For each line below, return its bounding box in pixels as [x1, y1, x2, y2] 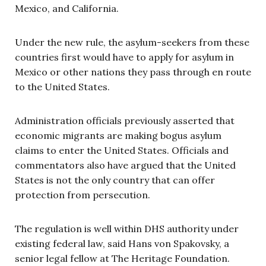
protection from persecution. [15, 188, 150, 201]
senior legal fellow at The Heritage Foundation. [15, 252, 232, 264]
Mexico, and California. [15, 2, 119, 14]
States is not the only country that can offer [15, 173, 215, 186]
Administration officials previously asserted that [15, 114, 235, 126]
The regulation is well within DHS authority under [15, 222, 239, 235]
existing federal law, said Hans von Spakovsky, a [15, 237, 229, 249]
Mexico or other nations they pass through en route [15, 65, 251, 78]
